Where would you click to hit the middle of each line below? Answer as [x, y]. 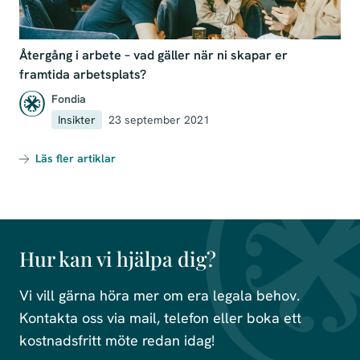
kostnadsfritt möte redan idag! [117, 340]
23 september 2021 [159, 120]
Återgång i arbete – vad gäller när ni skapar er [153, 55]
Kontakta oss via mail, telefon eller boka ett [160, 318]
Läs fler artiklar [76, 158]
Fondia [69, 99]
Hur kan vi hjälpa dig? [118, 258]
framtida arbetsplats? [83, 74]
